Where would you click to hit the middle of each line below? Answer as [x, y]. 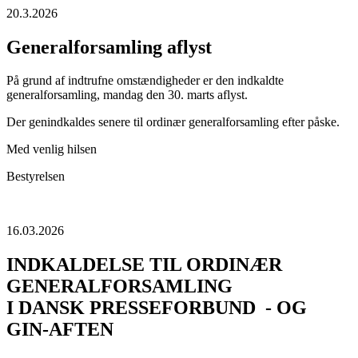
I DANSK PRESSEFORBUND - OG [157, 308]
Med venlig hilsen [52, 149]
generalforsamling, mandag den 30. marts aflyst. [127, 95]
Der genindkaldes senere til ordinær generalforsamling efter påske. [173, 122]
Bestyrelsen [36, 177]
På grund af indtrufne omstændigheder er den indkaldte [145, 81]
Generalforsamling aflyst [109, 47]
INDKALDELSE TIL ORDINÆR [144, 265]
